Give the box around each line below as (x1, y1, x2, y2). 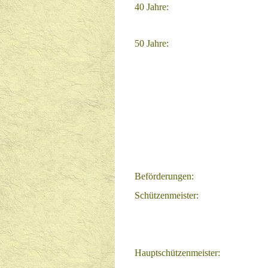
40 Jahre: (135, 2, 169, 12)
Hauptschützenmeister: (135, 248, 220, 258)
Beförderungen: (135, 171, 194, 181)
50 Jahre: (135, 38, 169, 48)
